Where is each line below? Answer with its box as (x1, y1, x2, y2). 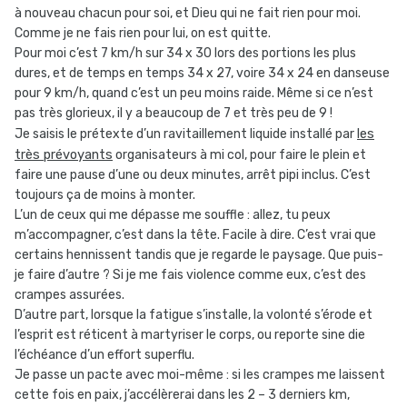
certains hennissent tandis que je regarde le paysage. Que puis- (15, 247, 383, 263)
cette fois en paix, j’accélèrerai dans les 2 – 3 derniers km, (15, 387, 350, 403)
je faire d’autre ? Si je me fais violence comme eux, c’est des (15, 267, 366, 283)
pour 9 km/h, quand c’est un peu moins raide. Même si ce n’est (15, 85, 373, 102)
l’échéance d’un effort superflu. (15, 347, 194, 363)
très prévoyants (15, 146, 113, 164)
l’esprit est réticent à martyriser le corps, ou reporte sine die (15, 327, 365, 343)
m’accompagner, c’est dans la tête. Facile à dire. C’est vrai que (15, 227, 376, 243)
